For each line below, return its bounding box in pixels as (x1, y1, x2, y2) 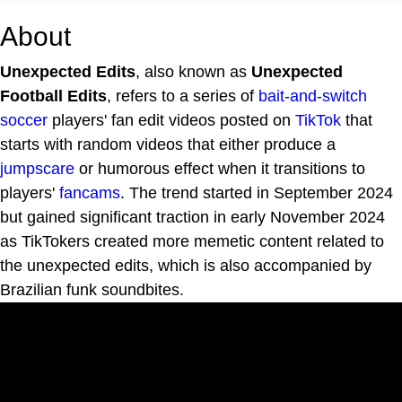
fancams (59, 183, 120, 202)
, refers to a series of (107, 86, 258, 105)
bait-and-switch (258, 86, 367, 105)
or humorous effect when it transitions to (74, 159, 365, 178)
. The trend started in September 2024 (120, 183, 393, 202)
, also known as (135, 62, 251, 81)
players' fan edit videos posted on (48, 110, 295, 129)
